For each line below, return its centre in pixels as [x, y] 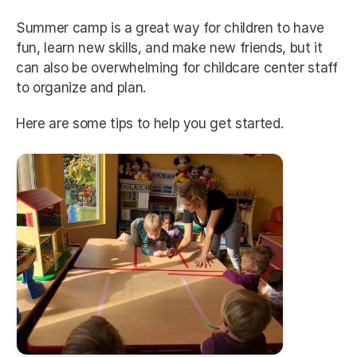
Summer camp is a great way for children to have [171, 28]
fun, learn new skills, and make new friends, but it [169, 48]
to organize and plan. [81, 88]
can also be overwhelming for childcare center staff [177, 68]
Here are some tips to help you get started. [150, 124]
